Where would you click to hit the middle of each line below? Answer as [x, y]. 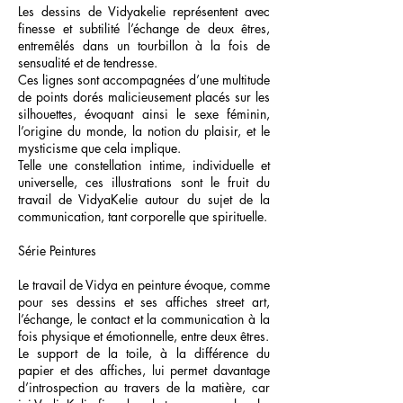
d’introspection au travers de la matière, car [144, 387]
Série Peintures [57, 251]
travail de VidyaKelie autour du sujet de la [144, 199]
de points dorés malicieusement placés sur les [144, 97]
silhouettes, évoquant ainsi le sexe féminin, [144, 114]
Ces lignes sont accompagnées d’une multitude [144, 80]
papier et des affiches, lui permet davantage [144, 370]
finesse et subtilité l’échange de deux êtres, [144, 28]
